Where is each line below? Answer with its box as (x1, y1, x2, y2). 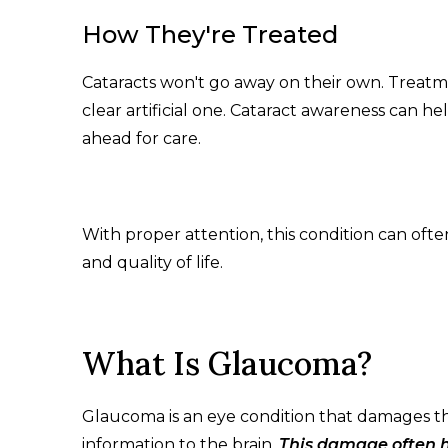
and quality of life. (82, 253, 223, 273)
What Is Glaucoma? (82, 343, 372, 385)
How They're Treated (82, 20, 338, 50)
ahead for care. (82, 129, 201, 149)
